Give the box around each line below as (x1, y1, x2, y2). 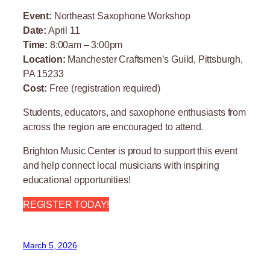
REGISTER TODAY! (23, 198, 110, 210)
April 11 (46, 24, 80, 36)
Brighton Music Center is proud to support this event (23, 145, 237, 157)
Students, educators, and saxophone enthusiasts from (23, 107, 246, 118)
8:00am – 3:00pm (49, 39, 123, 50)
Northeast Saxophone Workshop (51, 10, 190, 21)
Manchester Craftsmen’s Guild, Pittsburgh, (65, 53, 243, 64)
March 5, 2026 (23, 240, 77, 250)
